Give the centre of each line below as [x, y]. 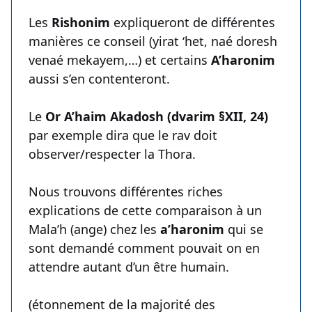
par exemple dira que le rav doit [123, 135]
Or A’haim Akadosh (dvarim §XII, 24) [155, 117]
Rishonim [81, 23]
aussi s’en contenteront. [99, 79]
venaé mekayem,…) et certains [120, 60]
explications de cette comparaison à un [145, 211]
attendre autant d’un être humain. [129, 267]
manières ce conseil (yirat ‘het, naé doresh [153, 41]
